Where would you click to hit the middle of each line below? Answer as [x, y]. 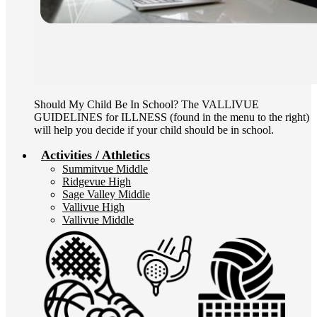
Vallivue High [93, 207]
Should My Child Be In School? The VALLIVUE [146, 104]
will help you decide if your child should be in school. [154, 130]
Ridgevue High [97, 181]
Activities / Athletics [96, 155]
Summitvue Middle [105, 169]
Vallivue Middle [98, 220]
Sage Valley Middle [106, 194]
